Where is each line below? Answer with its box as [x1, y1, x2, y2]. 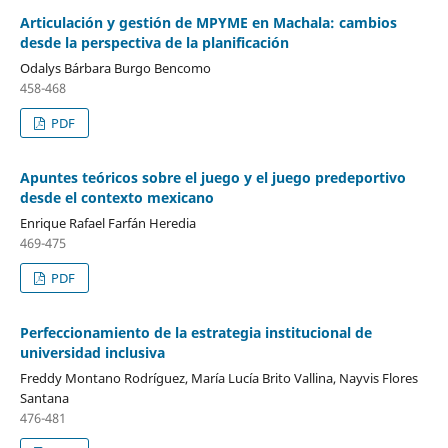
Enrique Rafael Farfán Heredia [19, 214, 196, 233]
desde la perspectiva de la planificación [19, 33, 289, 53]
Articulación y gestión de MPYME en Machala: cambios [19, 13, 397, 33]
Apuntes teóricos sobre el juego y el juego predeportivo [19, 168, 406, 188]
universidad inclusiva [19, 343, 165, 363]
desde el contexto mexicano [19, 188, 214, 208]
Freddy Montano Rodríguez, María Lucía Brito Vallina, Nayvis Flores [19, 369, 418, 388]
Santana [19, 389, 69, 408]
